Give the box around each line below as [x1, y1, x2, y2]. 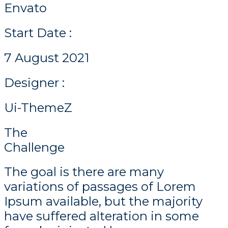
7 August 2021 [4, 50, 89, 65]
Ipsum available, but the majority [4, 194, 203, 209]
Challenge [4, 139, 65, 155]
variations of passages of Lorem [4, 179, 196, 194]
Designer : [4, 75, 65, 90]
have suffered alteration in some [4, 209, 199, 224]
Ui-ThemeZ [4, 100, 72, 115]
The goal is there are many [4, 164, 164, 180]
